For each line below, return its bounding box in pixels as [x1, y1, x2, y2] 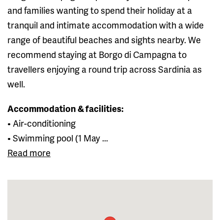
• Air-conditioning [7, 116, 76, 129]
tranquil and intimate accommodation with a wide [7, 18, 204, 31]
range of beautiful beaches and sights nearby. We [7, 33, 201, 46]
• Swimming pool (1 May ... [7, 131, 108, 144]
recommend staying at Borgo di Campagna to [7, 48, 187, 60]
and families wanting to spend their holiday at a [7, 3, 192, 16]
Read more [7, 146, 51, 159]
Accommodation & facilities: [7, 102, 124, 114]
